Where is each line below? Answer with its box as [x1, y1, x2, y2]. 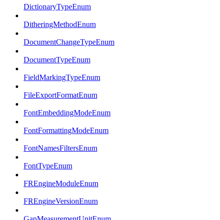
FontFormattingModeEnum [24, 126, 109, 135]
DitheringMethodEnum [24, 20, 96, 29]
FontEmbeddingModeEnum [24, 109, 110, 117]
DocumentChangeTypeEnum [24, 38, 114, 47]
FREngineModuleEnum [24, 179, 98, 188]
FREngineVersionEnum [24, 197, 98, 206]
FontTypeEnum [24, 162, 72, 170]
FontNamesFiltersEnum [24, 144, 97, 153]
